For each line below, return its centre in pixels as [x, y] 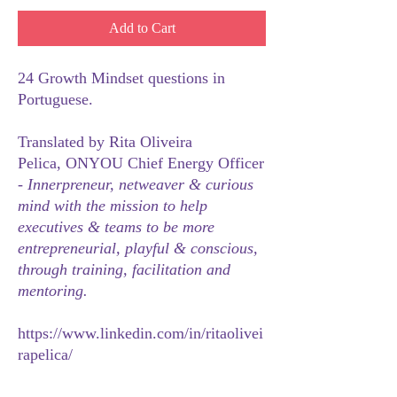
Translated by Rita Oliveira [105, 141]
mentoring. [53, 290]
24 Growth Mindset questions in [121, 78]
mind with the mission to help [113, 205]
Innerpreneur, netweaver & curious [140, 184]
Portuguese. [58, 99]
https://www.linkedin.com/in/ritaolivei [140, 333]
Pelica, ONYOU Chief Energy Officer [141, 163]
